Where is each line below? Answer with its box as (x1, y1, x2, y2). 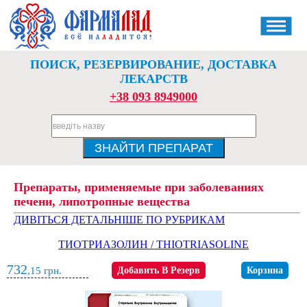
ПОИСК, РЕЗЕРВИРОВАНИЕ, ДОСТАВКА (30, 58, 277, 71)
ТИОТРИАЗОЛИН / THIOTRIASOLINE (58, 238, 249, 250)
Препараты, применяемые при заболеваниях (14, 180, 264, 194)
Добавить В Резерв (117, 265, 200, 275)
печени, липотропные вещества (14, 195, 190, 208)
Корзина (246, 265, 283, 275)
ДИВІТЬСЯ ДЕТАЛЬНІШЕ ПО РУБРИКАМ (14, 214, 225, 225)
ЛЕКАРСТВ (119, 72, 188, 86)
